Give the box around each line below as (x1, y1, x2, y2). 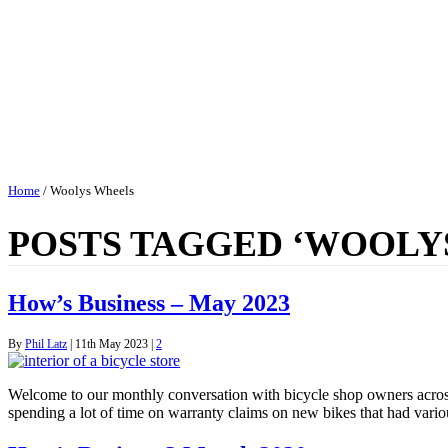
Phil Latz (25, 336, 67, 351)
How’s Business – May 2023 (8, 290, 290, 317)
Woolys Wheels (50, 183, 134, 198)
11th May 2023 (75, 336, 148, 351)
